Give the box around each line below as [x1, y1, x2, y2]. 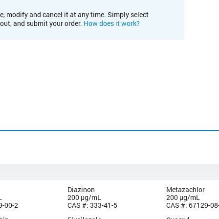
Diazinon [67, 184, 95, 194]
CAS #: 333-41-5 [67, 200, 117, 210]
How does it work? [84, 18, 140, 28]
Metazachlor [166, 184, 205, 194]
